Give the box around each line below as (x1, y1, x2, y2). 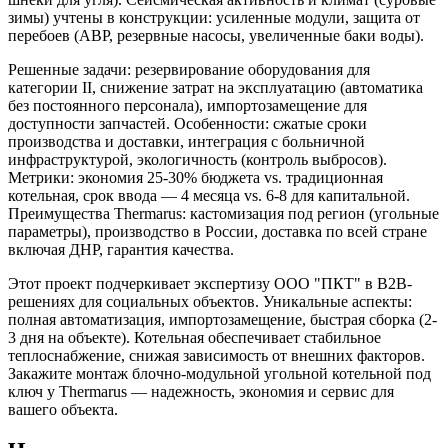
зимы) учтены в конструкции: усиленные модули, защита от (8, 8, 420, 26)
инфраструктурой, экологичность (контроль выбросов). (8, 150, 387, 168)
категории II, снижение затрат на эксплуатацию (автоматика (8, 78, 423, 96)
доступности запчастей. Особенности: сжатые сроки (8, 114, 367, 132)
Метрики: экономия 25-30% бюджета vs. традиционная (8, 168, 383, 186)
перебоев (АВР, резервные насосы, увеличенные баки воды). (8, 26, 424, 44)
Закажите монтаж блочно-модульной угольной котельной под (8, 364, 431, 382)
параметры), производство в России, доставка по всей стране (8, 222, 427, 240)
